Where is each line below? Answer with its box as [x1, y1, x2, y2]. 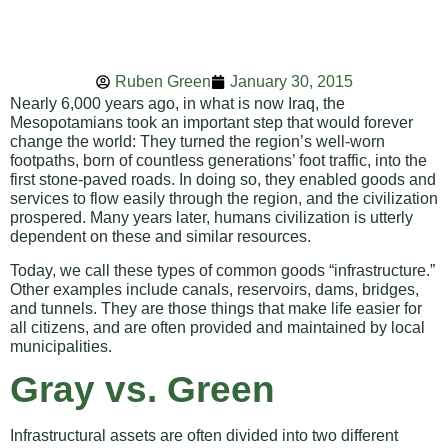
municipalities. [10, 337, 112, 355]
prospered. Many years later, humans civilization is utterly [10, 209, 413, 227]
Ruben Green [114, 73, 211, 91]
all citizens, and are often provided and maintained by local [10, 318, 425, 336]
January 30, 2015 [229, 73, 353, 91]
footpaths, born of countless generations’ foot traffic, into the [10, 152, 427, 170]
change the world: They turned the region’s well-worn [10, 133, 385, 151]
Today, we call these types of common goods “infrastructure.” [10, 261, 435, 279]
